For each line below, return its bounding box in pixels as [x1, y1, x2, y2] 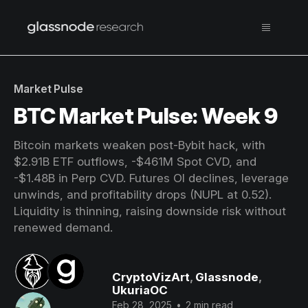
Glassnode [195, 270, 258, 284]
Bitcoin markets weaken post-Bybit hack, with [14, 138, 265, 152]
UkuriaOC [111, 283, 168, 297]
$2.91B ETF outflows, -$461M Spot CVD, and [14, 155, 256, 168]
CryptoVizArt [111, 270, 190, 284]
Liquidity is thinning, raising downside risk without [14, 204, 286, 218]
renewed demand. [14, 221, 113, 234]
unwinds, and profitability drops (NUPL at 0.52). [14, 188, 272, 201]
